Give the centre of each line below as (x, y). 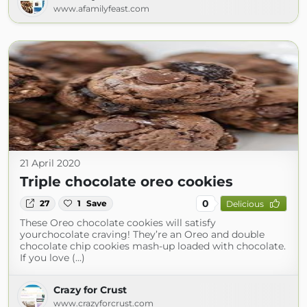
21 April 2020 (50, 163)
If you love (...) (52, 258)
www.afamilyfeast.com (101, 9)
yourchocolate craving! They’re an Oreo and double (142, 234)
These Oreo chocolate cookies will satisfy (118, 223)
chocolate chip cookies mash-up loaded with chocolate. (153, 246)
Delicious (245, 204)
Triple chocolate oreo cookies (126, 182)
